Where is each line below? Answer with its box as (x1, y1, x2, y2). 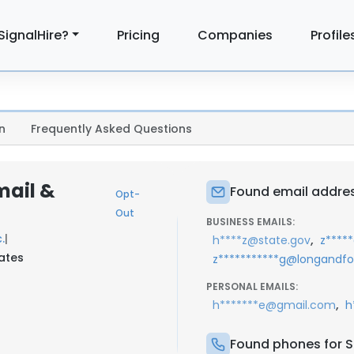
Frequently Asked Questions (31, 121, 192, 137)
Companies (198, 25, 273, 44)
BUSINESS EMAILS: (206, 215, 295, 228)
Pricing (117, 25, 160, 44)
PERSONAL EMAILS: (206, 280, 298, 293)
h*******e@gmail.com (213, 297, 336, 313)
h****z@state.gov (213, 232, 311, 248)
